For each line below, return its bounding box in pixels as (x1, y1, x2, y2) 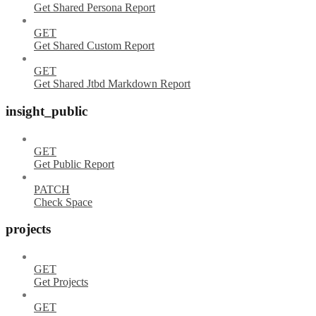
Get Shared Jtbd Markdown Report (34, 78, 190, 90)
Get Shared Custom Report (34, 39, 154, 52)
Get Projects (34, 276, 88, 288)
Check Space (34, 195, 92, 208)
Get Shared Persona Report (34, 1, 155, 14)
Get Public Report (34, 157, 114, 170)
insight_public (6, 103, 87, 119)
